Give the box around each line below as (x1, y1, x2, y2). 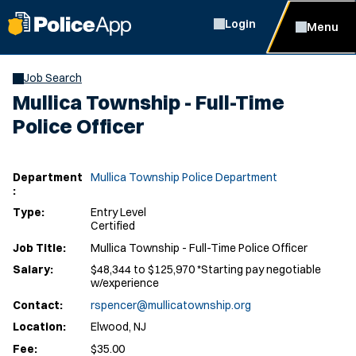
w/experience (91, 276, 159, 290)
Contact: (13, 297, 63, 312)
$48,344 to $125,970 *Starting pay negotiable (91, 262, 321, 277)
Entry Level (91, 205, 146, 219)
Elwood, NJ (91, 319, 146, 334)
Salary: (13, 262, 53, 277)
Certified (91, 219, 135, 233)
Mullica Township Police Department (91, 169, 277, 184)
